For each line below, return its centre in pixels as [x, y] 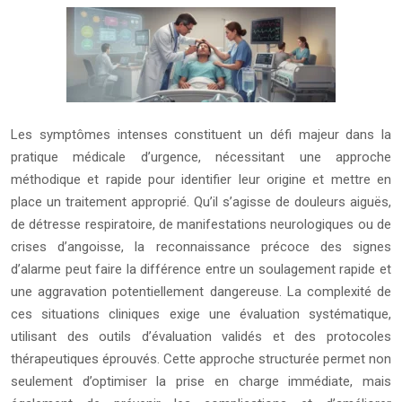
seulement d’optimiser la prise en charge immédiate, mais [201, 382]
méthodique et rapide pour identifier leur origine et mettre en [201, 180]
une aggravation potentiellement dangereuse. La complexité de [201, 292]
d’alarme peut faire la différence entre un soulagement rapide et [201, 270]
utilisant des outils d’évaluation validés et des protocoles [201, 337]
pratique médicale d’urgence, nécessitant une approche [201, 157]
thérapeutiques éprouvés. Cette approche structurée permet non [201, 359]
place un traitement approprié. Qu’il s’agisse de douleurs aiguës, [201, 202]
